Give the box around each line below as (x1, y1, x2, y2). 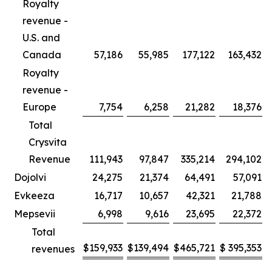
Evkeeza (14, 189, 55, 202)
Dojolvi (14, 171, 46, 183)
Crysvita (29, 136, 67, 148)
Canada (22, 49, 61, 61)
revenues (32, 243, 75, 255)
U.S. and (22, 32, 60, 44)
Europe (22, 101, 56, 113)
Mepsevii (14, 208, 55, 220)
